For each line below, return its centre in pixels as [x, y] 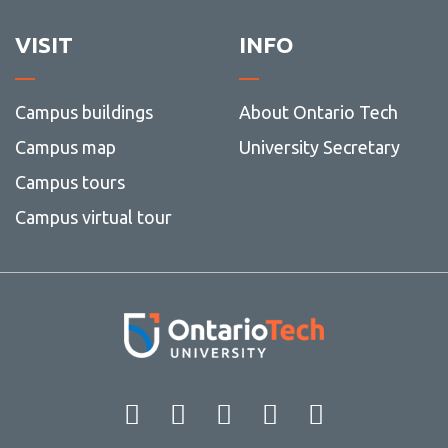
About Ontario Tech [318, 112]
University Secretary [319, 147]
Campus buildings [83, 112]
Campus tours [69, 182]
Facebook [167, 410]
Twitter [280, 410]
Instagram [326, 410]
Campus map [65, 147]
